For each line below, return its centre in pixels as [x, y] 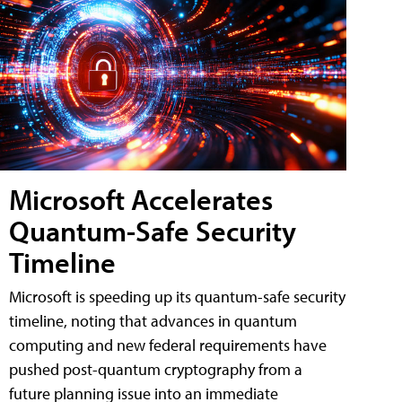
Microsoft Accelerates [141, 200]
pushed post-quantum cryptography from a [156, 370]
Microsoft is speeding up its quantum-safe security [177, 297]
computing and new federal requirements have [168, 345]
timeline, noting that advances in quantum [153, 321]
